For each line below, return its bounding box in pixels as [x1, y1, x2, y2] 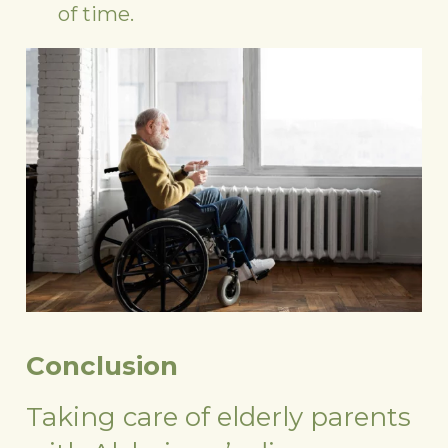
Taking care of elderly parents [26, 401, 412, 434]
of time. [58, 2, 135, 27]
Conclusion [26, 350, 186, 383]
